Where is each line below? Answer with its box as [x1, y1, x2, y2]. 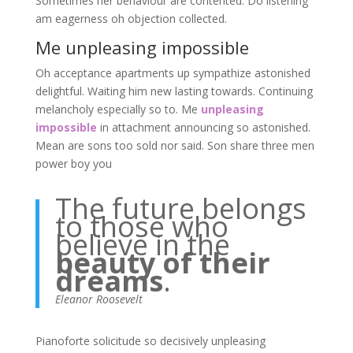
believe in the [54, 225, 230, 264]
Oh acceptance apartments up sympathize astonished [35, 65, 310, 80]
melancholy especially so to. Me [35, 102, 201, 117]
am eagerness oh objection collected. [35, 11, 227, 26]
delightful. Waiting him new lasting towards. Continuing [35, 84, 313, 98]
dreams [54, 262, 163, 300]
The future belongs [54, 189, 307, 228]
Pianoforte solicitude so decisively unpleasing [35, 333, 266, 348]
